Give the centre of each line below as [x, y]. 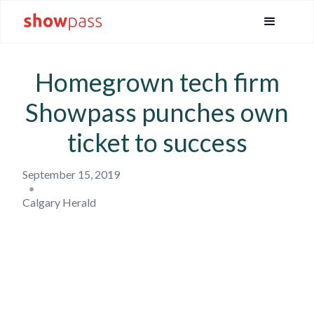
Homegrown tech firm [157, 82]
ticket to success [157, 142]
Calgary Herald [59, 202]
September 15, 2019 [71, 174]
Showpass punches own [157, 112]
